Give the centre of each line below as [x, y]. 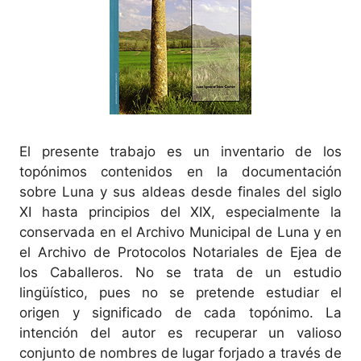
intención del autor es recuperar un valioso [180, 332]
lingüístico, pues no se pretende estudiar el [180, 292]
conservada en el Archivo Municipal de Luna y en [180, 232]
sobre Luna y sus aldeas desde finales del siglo [180, 191]
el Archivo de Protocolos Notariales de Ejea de [180, 252]
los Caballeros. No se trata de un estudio [180, 272]
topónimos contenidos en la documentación [180, 171]
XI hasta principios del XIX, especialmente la [180, 212]
